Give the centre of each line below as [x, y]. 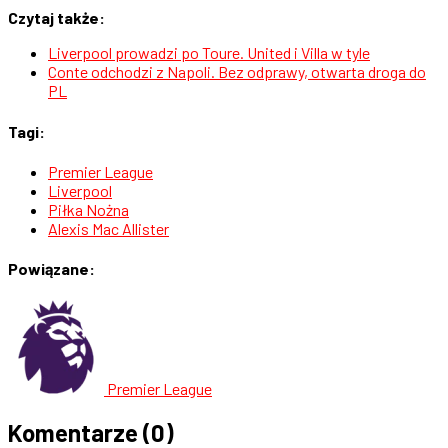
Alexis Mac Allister [108, 228]
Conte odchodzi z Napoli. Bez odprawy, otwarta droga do [237, 72]
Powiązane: [51, 269]
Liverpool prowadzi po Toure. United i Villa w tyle [209, 53]
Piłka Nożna [88, 209]
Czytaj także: [56, 18]
